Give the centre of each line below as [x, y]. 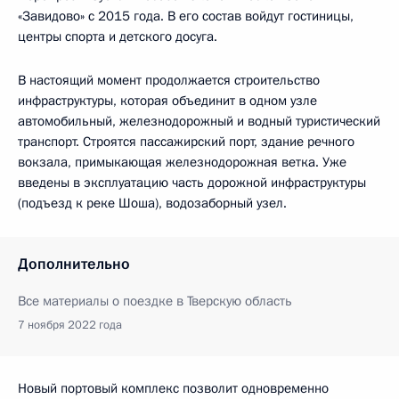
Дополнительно [74, 264]
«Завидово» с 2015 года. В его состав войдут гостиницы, [186, 16]
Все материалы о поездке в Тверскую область [155, 301]
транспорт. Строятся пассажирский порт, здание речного [186, 141]
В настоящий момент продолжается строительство [169, 80]
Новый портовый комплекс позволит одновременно [173, 388]
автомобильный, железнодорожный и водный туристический [199, 121]
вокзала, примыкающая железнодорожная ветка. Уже [182, 162]
